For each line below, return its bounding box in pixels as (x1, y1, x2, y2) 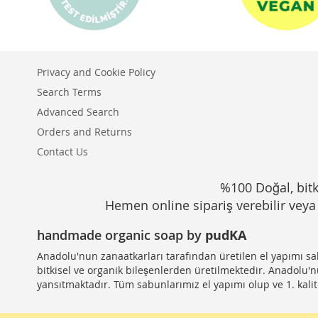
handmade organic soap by (37, 226, 205, 243)
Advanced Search (37, 105, 119, 119)
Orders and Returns (37, 125, 132, 138)
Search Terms (37, 85, 102, 99)
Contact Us (37, 145, 88, 158)
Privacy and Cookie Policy (37, 65, 155, 79)
